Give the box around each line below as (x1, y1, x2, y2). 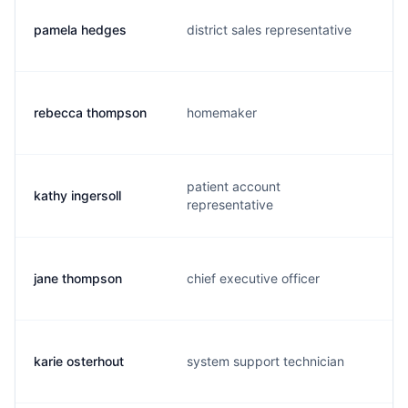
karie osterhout (34, 353, 124, 369)
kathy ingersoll (34, 188, 121, 203)
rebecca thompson (34, 105, 147, 120)
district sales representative (187, 22, 352, 37)
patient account (187, 178, 280, 194)
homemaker (187, 105, 257, 120)
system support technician (187, 353, 344, 369)
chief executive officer (187, 270, 320, 286)
